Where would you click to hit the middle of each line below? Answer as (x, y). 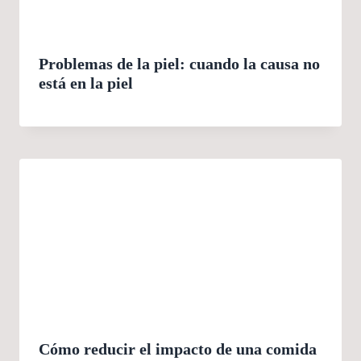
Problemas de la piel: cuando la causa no (179, 64)
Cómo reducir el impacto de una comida (178, 349)
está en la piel (86, 83)
